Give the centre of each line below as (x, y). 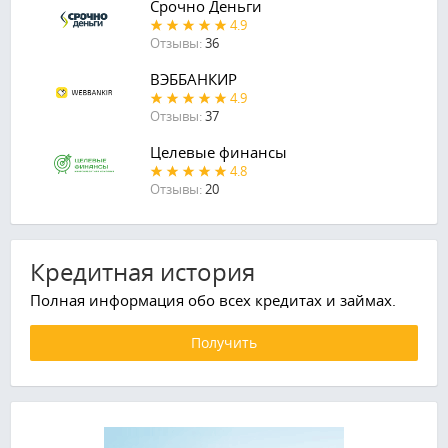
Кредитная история (142, 272)
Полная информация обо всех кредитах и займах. (213, 300)
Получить (224, 343)
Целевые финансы (218, 152)
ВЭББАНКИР (193, 79)
